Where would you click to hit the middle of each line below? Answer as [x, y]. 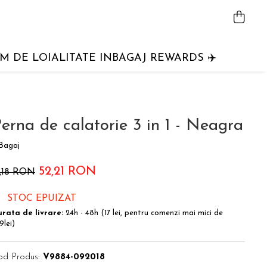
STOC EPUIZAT [40, 198]
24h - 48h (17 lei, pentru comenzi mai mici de [143, 213]
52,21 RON [67, 172]
